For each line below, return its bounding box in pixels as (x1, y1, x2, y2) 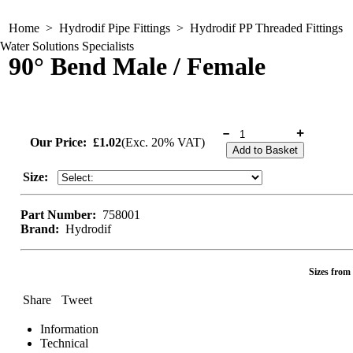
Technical (40, 336, 88, 350)
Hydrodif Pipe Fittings (59, 21, 170, 35)
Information (40, 321, 98, 336)
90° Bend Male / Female (9, 52, 266, 81)
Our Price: (30, 135, 87, 149)
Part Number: (20, 207, 96, 221)
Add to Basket (232, 143, 298, 156)
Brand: (20, 221, 59, 236)
